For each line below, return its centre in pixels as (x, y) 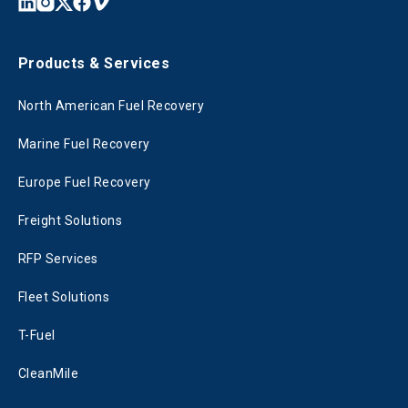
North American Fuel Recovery (112, 106)
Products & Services (94, 64)
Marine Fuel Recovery (84, 144)
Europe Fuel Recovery (85, 183)
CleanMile (49, 374)
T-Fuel (37, 336)
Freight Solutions (71, 221)
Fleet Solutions (64, 297)
